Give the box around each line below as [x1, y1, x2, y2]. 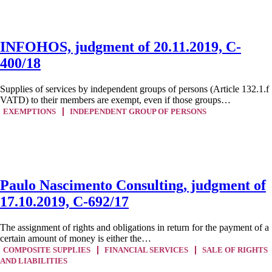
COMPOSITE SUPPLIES [3, 245, 90, 254]
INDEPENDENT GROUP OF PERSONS [70, 107, 206, 116]
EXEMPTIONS [3, 107, 56, 116]
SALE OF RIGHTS [202, 245, 268, 254]
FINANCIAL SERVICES [104, 245, 188, 254]
